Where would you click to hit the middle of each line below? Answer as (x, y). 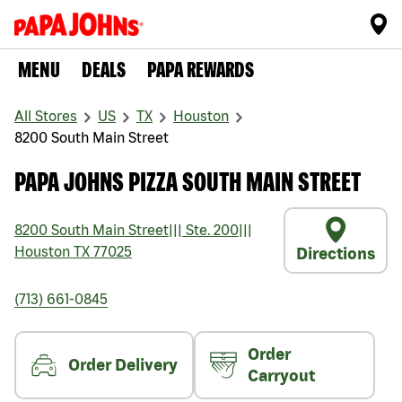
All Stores (46, 116)
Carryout (281, 376)
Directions (336, 254)
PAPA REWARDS (201, 70)
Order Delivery (123, 365)
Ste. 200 (210, 230)
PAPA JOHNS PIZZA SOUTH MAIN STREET (188, 182)
